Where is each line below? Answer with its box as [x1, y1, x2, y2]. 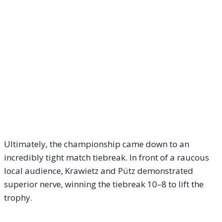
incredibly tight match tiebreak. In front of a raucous [4, 151, 209, 163]
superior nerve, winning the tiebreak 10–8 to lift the [4, 178, 204, 190]
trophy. [4, 191, 32, 203]
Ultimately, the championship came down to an [4, 138, 189, 150]
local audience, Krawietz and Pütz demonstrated [4, 165, 193, 176]
